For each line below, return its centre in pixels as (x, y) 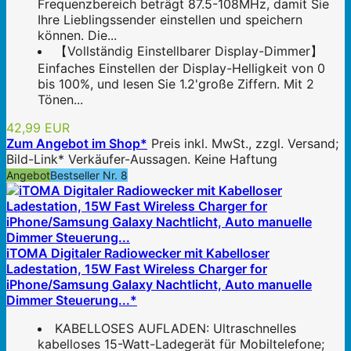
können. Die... (77, 36)
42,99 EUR (38, 128)
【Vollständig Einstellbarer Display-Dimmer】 (189, 51)
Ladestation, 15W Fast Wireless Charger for (137, 269)
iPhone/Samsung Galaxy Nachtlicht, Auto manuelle (159, 285)
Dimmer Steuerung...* (72, 300)
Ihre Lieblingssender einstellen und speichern (170, 20)
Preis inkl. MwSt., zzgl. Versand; (245, 144)
